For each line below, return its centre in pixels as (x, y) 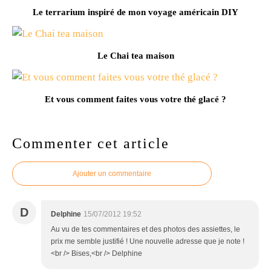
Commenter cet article (91, 143)
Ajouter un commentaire (112, 173)
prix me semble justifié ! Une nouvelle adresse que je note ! (148, 241)
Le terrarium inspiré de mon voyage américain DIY (135, 12)
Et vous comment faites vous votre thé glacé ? (135, 99)
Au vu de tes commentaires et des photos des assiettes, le (145, 229)
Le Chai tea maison (135, 55)
